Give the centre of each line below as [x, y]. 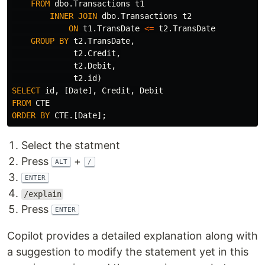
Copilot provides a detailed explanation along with [132, 236]
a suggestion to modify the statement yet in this [128, 252]
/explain [42, 194]
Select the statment [71, 146]
